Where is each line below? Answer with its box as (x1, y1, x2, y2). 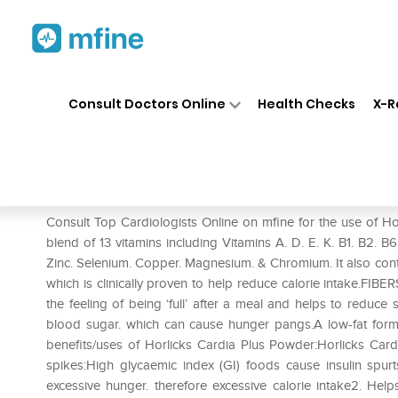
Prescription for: (46, 187, 147, 204)
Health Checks (258, 94, 356, 113)
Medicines (179, 79, 234, 95)
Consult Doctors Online (68, 94, 226, 113)
